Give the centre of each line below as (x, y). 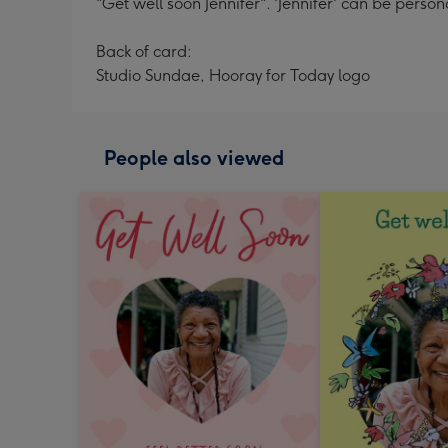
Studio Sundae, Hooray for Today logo (233, 75)
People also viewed (194, 158)
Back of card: (144, 51)
